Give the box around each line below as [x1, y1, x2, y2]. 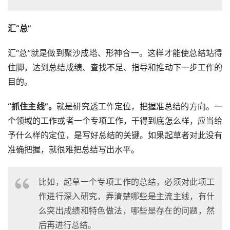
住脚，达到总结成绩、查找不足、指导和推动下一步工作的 [8, 62, 222, 73]
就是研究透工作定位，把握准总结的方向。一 [56, 101, 223, 112]
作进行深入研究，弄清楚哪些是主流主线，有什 [39, 191, 215, 202]
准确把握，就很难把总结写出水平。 [8, 144, 139, 155]
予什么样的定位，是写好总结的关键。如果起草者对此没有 [8, 130, 222, 141]
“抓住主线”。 [8, 101, 57, 112]
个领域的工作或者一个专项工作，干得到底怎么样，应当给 [8, 116, 222, 126]
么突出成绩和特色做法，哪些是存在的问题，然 [39, 205, 215, 216]
